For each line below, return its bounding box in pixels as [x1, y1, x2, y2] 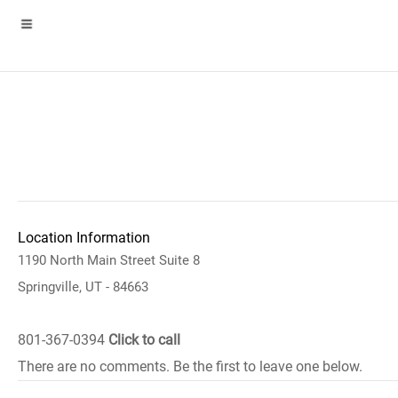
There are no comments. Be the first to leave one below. [18, 358, 362, 375]
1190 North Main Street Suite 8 [18, 252, 200, 268]
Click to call [108, 331, 180, 348]
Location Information [18, 229, 150, 246]
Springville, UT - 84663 [18, 279, 148, 295]
